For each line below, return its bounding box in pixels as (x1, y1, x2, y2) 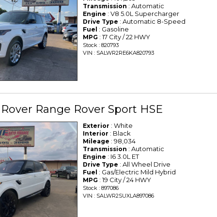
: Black (108, 129, 131, 138)
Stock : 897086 (83, 185, 119, 192)
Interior (83, 130, 109, 138)
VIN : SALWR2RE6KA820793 (83, 49, 155, 57)
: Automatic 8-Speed (118, 17, 186, 26)
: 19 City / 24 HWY (98, 176, 152, 184)
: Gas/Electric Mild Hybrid (97, 168, 176, 176)
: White (109, 122, 133, 130)
